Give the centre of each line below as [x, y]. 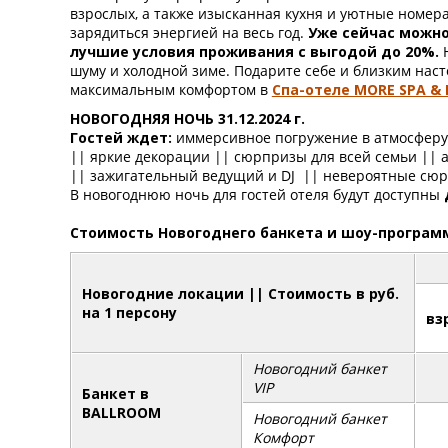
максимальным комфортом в [170, 89]
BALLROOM [121, 412]
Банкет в [115, 393]
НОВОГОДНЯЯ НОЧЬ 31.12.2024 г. [187, 118]
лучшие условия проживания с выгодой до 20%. [256, 51]
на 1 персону [129, 312]
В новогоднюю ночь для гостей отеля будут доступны [256, 194]
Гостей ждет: [122, 137]
